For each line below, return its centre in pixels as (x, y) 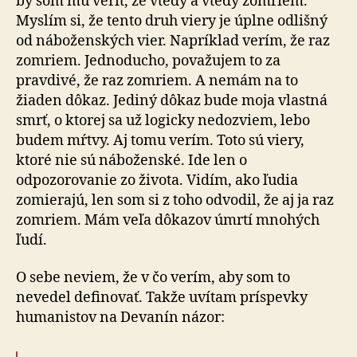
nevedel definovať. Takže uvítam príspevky (162, 298)
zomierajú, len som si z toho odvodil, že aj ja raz (175, 200)
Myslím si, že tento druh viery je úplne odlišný (172, 21)
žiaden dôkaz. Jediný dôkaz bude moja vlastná (172, 100)
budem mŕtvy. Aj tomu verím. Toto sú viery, (160, 140)
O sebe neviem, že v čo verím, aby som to (153, 278)
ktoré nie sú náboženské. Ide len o (131, 160)
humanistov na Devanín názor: (120, 318)
